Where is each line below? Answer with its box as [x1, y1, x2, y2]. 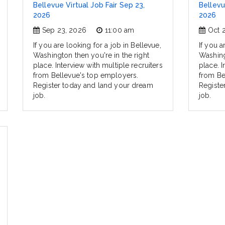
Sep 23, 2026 [42, 26, 86, 35]
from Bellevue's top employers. [33, 71, 139, 80]
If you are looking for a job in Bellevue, [33, 41, 161, 50]
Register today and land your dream [33, 81, 153, 90]
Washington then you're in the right [33, 51, 149, 60]
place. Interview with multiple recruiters [33, 61, 163, 70]
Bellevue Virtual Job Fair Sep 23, [33, 1, 145, 10]
